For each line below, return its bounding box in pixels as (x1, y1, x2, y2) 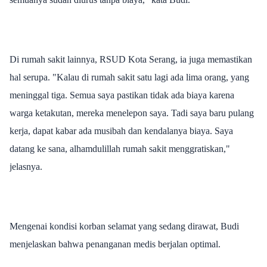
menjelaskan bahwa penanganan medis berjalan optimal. (10, 238, 221, 249)
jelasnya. (10, 161, 42, 172)
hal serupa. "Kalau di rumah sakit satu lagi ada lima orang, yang (10, 72, 249, 82)
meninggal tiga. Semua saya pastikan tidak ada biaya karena (10, 89, 234, 100)
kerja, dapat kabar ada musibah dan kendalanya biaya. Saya (10, 125, 233, 136)
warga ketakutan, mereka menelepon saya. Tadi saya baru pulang (10, 107, 254, 118)
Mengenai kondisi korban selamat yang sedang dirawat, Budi (10, 221, 239, 231)
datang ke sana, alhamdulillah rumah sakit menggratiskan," (10, 143, 230, 154)
